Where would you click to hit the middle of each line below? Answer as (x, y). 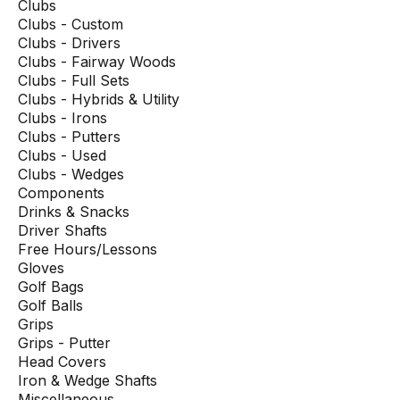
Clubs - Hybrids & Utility (99, 100)
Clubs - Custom (71, 25)
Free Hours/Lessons (87, 250)
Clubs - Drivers (69, 43)
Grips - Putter (64, 343)
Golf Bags (51, 287)
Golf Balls (50, 306)
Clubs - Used (62, 156)
